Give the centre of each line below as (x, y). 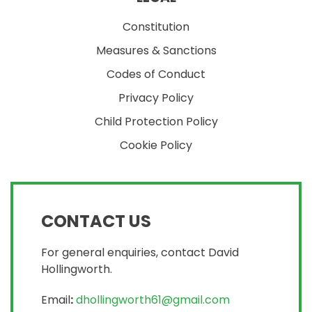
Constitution (156, 27)
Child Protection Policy (156, 122)
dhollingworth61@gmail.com (153, 300)
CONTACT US (96, 221)
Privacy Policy (156, 98)
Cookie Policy (156, 146)
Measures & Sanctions (156, 51)
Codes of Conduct (156, 75)
